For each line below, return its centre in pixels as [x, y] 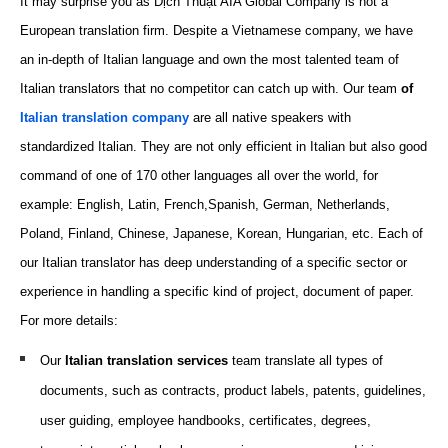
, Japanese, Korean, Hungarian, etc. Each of [294, 233]
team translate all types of [307, 360]
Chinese [141, 233]
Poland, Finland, [69, 233]
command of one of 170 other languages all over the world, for [199, 175]
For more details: [69, 320]
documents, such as [101, 390]
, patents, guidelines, [365, 390]
